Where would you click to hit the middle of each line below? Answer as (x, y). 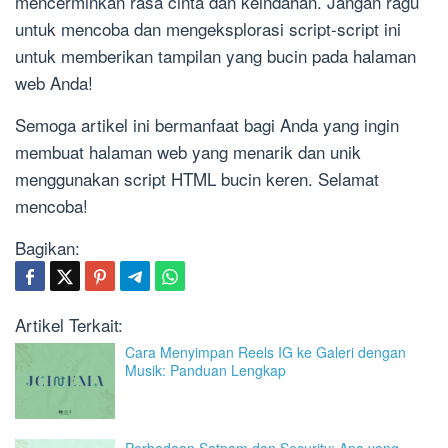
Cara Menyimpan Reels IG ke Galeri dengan (265, 352)
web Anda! (54, 83)
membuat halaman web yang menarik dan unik (188, 152)
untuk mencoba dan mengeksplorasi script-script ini (208, 29)
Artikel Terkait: (69, 325)
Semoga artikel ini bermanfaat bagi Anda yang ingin (207, 125)
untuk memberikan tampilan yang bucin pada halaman (215, 56)
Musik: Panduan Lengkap (205, 370)
